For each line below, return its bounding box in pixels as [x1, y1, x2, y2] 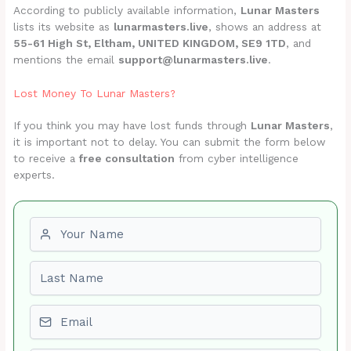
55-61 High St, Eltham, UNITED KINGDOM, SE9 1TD [13, 36, 287, 49]
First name [29, 218, 86, 230]
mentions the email [13, 52, 119, 66]
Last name [29, 262, 86, 274]
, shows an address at [208, 20, 322, 33]
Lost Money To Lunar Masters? [13, 86, 176, 100]
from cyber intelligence [175, 152, 299, 165]
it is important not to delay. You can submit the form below [13, 136, 326, 149]
